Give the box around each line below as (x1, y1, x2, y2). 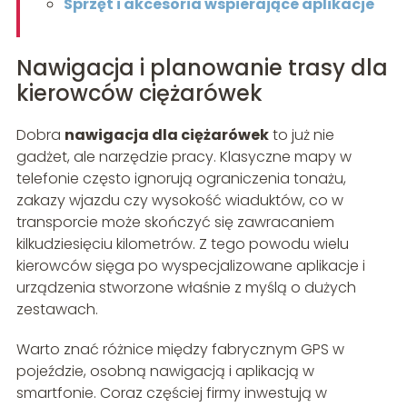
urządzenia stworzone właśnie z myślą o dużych (15, 277, 356, 299)
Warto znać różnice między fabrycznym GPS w (15, 339, 344, 361)
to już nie (268, 124, 334, 146)
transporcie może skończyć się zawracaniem (15, 212, 334, 233)
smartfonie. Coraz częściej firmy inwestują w (15, 382, 327, 404)
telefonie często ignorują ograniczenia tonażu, (15, 168, 346, 190)
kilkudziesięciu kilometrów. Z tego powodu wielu (15, 233, 349, 255)
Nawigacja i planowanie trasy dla (15, 53, 388, 84)
